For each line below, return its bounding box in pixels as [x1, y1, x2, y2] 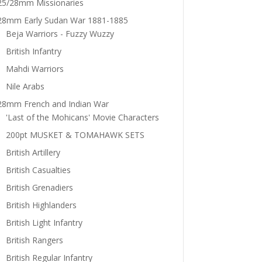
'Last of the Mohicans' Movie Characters [5, 112, 159, 123]
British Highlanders [5, 199, 77, 211]
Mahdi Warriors [5, 63, 64, 75]
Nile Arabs [5, 81, 44, 92]
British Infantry [5, 46, 61, 57]
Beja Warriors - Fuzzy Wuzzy [5, 28, 114, 40]
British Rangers [5, 235, 63, 246]
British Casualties [5, 164, 71, 176]
